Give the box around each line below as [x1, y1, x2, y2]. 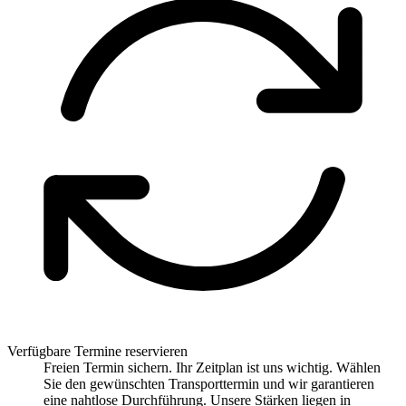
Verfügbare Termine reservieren [7, 343, 188, 360]
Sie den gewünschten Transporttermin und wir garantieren [43, 376, 374, 392]
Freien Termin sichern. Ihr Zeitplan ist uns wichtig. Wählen [43, 360, 381, 376]
